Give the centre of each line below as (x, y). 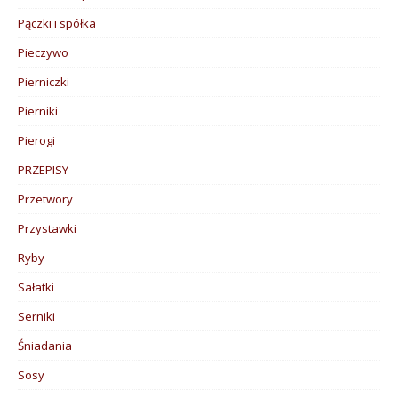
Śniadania (45, 345)
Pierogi (36, 140)
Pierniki (38, 111)
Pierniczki (44, 81)
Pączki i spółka (57, 23)
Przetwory (45, 199)
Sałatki (36, 287)
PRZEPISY (43, 169)
